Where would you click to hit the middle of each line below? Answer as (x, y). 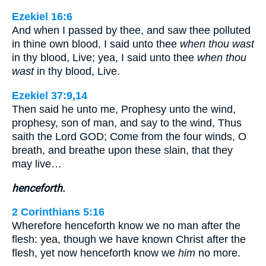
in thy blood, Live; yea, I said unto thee (104, 58)
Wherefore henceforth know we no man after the (126, 226)
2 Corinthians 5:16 (58, 212)
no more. (218, 253)
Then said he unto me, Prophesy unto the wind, (124, 109)
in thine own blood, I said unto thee (96, 44)
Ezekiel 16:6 (42, 17)
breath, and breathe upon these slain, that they (122, 150)
